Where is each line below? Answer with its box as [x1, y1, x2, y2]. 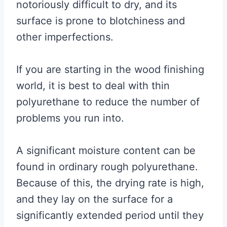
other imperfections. [16, 30, 113, 43]
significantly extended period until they [16, 209, 204, 221]
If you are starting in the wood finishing [16, 63, 204, 75]
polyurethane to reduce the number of [16, 95, 200, 108]
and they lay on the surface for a [16, 193, 173, 205]
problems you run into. [16, 111, 124, 124]
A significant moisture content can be [16, 144, 196, 157]
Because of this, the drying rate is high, [16, 176, 204, 189]
